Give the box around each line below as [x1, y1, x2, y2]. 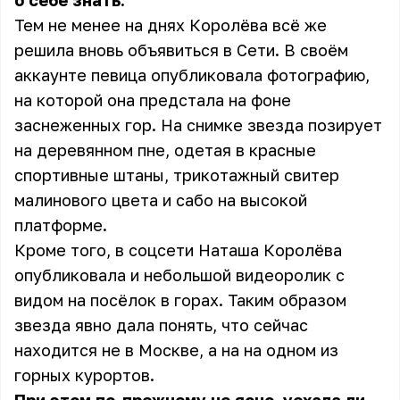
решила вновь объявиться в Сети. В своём [14, 40, 348, 60]
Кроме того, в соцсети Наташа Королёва [14, 240, 342, 260]
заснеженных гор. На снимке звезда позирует [14, 115, 382, 135]
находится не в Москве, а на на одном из [14, 340, 338, 360]
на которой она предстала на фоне [14, 90, 291, 110]
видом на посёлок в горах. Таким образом [14, 290, 346, 310]
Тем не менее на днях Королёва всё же [14, 15, 327, 35]
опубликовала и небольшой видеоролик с [14, 265, 345, 285]
